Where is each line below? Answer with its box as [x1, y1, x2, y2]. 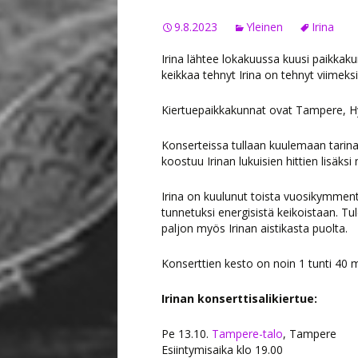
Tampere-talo [212, 326, 283, 341]
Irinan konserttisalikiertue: [161, 291, 317, 306]
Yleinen [246, 19, 283, 34]
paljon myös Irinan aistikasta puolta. [161, 221, 348, 236]
